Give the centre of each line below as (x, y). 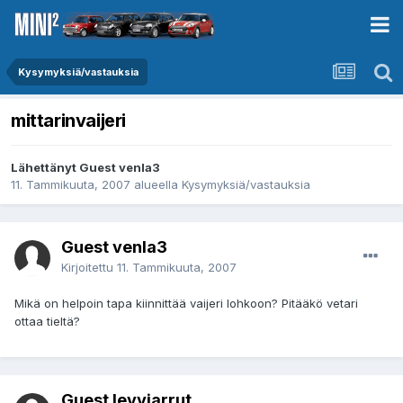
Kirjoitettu (89, 268)
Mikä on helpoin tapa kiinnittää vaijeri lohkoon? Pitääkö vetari (186, 304)
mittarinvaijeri (68, 121)
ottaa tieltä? (47, 322)
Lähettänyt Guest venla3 (85, 168)
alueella (156, 185)
